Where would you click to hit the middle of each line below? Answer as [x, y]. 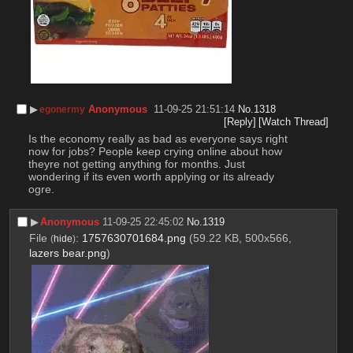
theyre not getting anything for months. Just [136, 164]
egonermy [63, 109]
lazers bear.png [67, 253]
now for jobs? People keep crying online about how [155, 152]
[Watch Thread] [294, 121]
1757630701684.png [134, 238]
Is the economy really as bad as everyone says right [158, 139]
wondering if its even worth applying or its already [151, 177]
